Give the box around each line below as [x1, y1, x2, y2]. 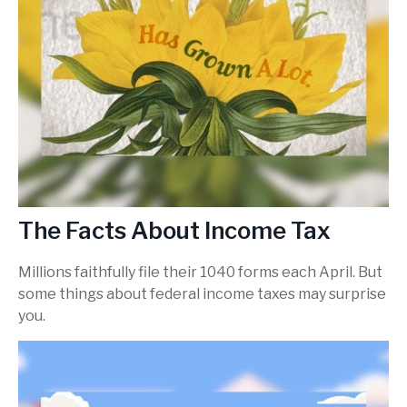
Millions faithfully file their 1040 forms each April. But [18, 263, 382, 281]
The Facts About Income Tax [18, 216, 331, 245]
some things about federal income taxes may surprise [18, 284, 386, 303]
